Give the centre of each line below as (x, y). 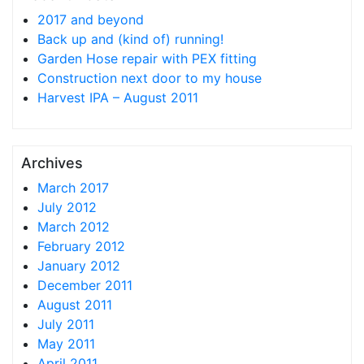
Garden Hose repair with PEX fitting (147, 58)
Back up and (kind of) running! (130, 39)
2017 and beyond (91, 19)
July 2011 (66, 324)
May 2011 (66, 344)
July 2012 (67, 207)
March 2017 (73, 188)
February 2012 (81, 246)
